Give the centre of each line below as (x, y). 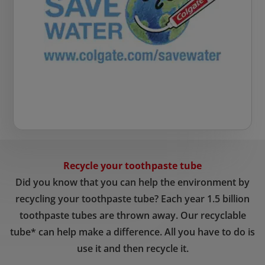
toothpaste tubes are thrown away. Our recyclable (132, 216)
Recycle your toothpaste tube (132, 166)
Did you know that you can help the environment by (132, 182)
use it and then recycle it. (132, 249)
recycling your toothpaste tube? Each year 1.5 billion (132, 199)
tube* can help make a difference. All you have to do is (132, 232)
